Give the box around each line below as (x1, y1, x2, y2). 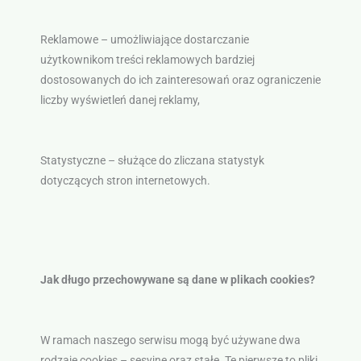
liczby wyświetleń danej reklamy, (39, 93, 200, 107)
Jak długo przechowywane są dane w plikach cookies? (39, 272, 315, 286)
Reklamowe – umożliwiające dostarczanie (39, 33, 249, 47)
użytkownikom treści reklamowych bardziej (39, 53, 255, 67)
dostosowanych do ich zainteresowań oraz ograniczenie (39, 73, 321, 87)
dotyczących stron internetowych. (39, 174, 210, 188)
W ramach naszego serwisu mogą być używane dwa (39, 333, 301, 346)
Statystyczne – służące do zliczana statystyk (39, 154, 264, 168)
